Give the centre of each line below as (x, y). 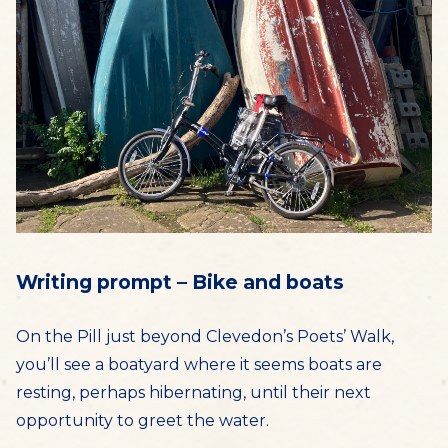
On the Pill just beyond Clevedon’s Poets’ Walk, (205, 336)
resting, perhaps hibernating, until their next (193, 392)
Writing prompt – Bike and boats (180, 282)
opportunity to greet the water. (142, 420)
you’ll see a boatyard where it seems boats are (199, 364)
